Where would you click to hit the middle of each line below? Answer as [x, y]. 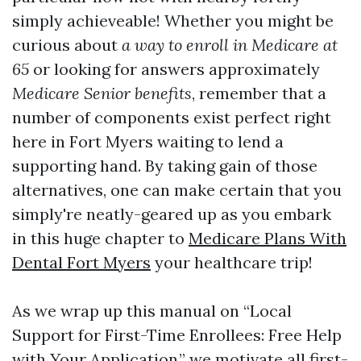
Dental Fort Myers [81, 262]
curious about [67, 45]
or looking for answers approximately [174, 69]
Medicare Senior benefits [102, 93]
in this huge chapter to [100, 238]
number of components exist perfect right [172, 117]
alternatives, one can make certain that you [177, 190]
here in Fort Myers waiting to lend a [148, 141]
